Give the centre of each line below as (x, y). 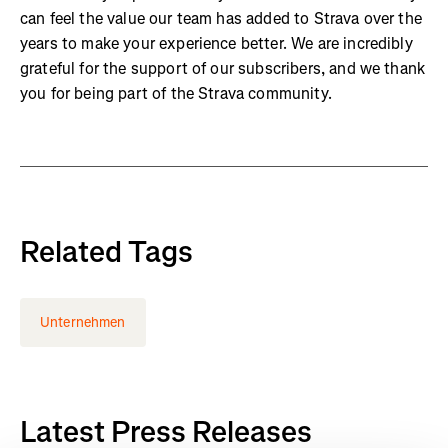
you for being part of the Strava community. (176, 93)
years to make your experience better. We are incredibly (216, 43)
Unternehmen (83, 322)
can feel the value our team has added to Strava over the (221, 18)
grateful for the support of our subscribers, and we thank (223, 68)
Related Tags (106, 252)
